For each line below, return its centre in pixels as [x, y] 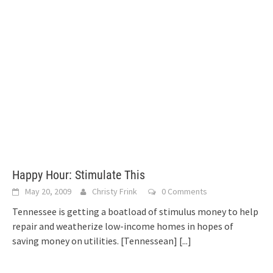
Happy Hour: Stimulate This [79, 175]
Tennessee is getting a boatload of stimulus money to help [135, 211]
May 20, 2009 [48, 191]
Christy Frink [115, 191]
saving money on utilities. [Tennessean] [96, 241]
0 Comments [184, 191]
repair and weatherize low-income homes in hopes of [123, 226]
